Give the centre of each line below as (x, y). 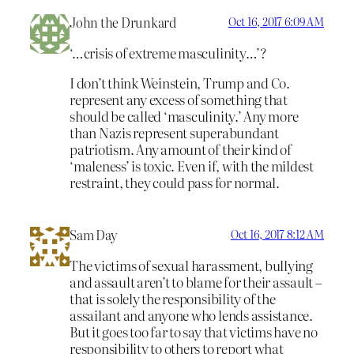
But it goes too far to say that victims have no (194, 332)
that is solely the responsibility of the (173, 299)
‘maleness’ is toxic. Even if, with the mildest (192, 165)
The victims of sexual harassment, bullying (191, 265)
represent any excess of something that (179, 99)
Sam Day (94, 235)
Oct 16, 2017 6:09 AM (276, 21)
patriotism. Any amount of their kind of (181, 149)
